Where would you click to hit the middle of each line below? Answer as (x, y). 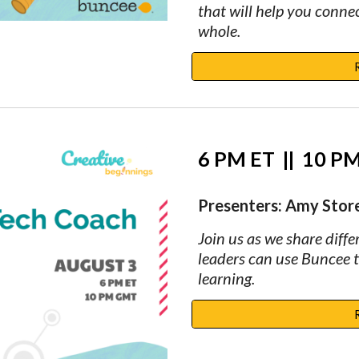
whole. (219, 30)
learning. (226, 278)
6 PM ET (240, 159)
